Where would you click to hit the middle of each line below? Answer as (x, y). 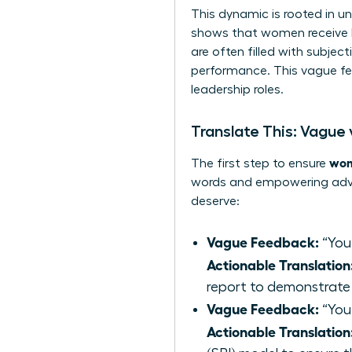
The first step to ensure (260, 164)
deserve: (215, 202)
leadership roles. (237, 90)
